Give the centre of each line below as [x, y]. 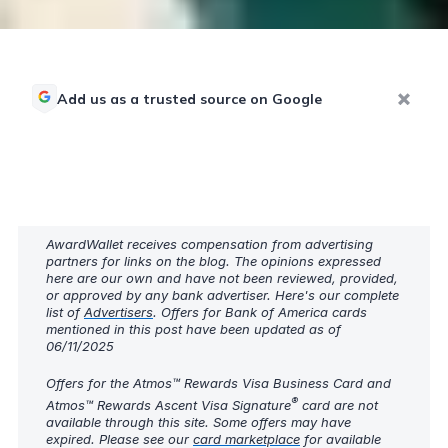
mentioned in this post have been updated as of [193, 329]
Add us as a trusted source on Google [189, 99]
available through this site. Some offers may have [198, 421]
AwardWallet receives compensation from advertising [209, 244]
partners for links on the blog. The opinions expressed [213, 261]
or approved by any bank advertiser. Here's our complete [222, 295]
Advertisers [118, 312]
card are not [338, 404]
